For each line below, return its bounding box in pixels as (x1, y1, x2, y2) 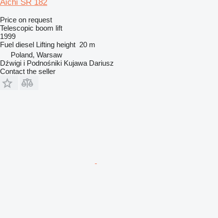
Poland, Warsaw (11, 50, 62, 59)
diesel (16, 40, 34, 49)
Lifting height (36, 40, 75, 49)
